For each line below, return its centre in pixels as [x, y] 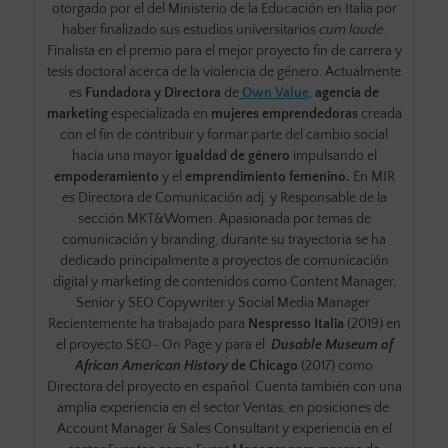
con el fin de [97, 134]
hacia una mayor [121, 155]
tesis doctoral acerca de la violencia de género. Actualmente [224, 71]
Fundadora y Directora [153, 92]
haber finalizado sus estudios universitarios [190, 29]
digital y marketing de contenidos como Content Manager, [224, 281]
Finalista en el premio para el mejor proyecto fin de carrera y [224, 50]
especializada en [159, 113]
